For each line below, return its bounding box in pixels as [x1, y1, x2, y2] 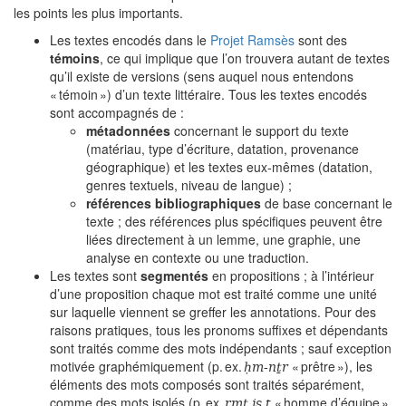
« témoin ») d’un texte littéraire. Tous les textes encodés [50, 85, 367, 103]
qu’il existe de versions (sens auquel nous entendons [50, 67, 353, 85]
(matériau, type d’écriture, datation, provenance [86, 140, 359, 158]
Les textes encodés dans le [50, 31, 210, 49]
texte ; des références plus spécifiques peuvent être [86, 212, 382, 230]
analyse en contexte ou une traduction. [86, 248, 309, 266]
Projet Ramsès [210, 31, 295, 49]
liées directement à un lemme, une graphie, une [86, 230, 361, 248]
